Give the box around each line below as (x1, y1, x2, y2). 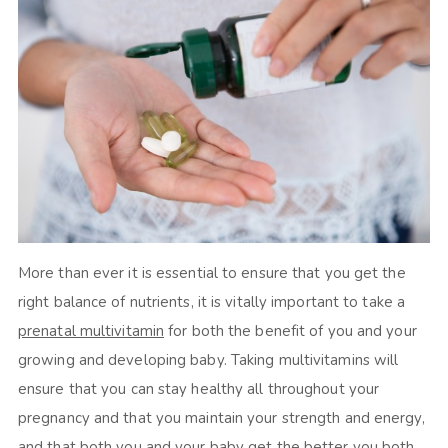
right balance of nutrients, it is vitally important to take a (17, 292, 406, 313)
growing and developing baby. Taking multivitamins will (17, 350, 399, 371)
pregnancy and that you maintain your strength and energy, (17, 408, 425, 429)
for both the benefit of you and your (164, 321, 417, 342)
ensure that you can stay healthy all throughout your (17, 379, 380, 400)
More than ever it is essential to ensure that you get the (17, 263, 406, 284)
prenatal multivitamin (17, 321, 165, 342)
